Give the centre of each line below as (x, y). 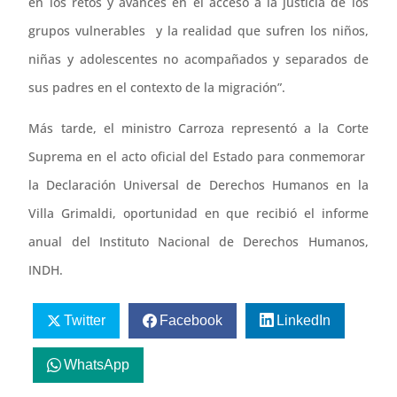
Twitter (85, 321)
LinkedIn (303, 321)
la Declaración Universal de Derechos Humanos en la (198, 185)
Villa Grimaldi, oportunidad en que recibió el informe (198, 214)
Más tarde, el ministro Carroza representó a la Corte (198, 128)
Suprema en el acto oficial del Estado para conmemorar (198, 157)
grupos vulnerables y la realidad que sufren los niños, (198, 31)
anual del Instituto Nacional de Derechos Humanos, (198, 242)
